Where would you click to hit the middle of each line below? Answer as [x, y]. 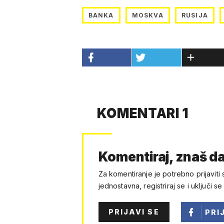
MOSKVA [147, 15]
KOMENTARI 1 [142, 113]
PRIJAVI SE [134, 212]
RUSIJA [195, 15]
